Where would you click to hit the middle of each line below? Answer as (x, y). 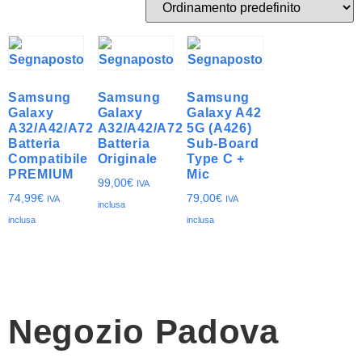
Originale (127, 159)
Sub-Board (223, 143)
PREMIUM (41, 174)
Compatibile (48, 159)
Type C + (216, 159)
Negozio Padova (143, 331)
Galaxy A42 (224, 113)
